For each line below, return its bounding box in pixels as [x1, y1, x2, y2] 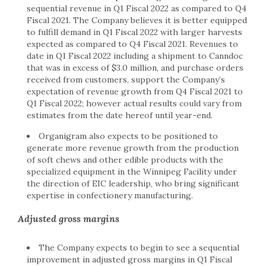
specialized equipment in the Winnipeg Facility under [27, 166, 237, 178]
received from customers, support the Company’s [27, 74, 225, 85]
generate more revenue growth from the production [27, 142, 239, 154]
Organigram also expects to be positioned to [39, 131, 218, 142]
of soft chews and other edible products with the [27, 154, 223, 166]
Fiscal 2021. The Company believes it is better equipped [27, 15, 247, 26]
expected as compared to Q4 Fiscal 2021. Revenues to [27, 39, 238, 50]
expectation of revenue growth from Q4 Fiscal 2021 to [27, 86, 243, 97]
